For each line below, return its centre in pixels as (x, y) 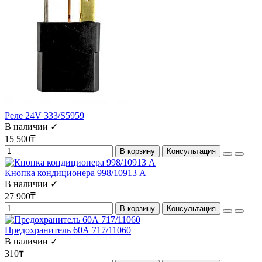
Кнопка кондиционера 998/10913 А (75, 173)
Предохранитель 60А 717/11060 (68, 230)
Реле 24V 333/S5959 (44, 116)
